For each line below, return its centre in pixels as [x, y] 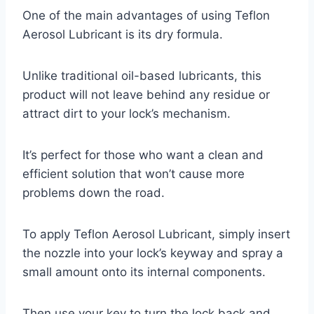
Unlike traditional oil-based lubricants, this [142, 75]
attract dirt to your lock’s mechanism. [127, 113]
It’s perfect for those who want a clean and [143, 155]
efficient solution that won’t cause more [134, 173]
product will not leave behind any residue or [146, 94]
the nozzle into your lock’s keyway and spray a [153, 253]
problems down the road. [94, 192]
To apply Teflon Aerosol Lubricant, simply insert [156, 234]
